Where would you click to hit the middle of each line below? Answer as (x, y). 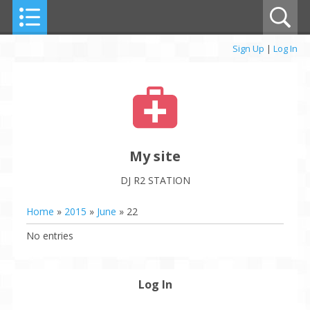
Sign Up (248, 48)
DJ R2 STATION (155, 180)
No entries (50, 236)
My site (155, 156)
